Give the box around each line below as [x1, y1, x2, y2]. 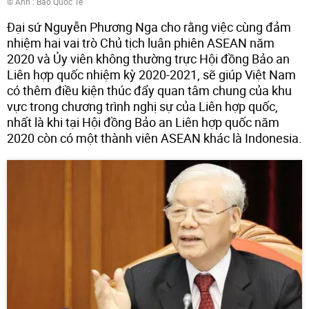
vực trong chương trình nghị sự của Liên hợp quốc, [7, 98, 278, 115]
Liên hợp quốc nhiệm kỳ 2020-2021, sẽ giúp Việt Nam [7, 66, 296, 83]
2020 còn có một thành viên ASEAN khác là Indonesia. [7, 130, 302, 147]
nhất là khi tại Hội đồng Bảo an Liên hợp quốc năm [7, 114, 279, 131]
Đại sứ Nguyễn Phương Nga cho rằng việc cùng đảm [7, 19, 291, 36]
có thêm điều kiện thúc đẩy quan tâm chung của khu [7, 82, 292, 99]
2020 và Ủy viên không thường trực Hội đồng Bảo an [7, 50, 290, 68]
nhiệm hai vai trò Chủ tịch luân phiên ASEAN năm [7, 34, 275, 52]
